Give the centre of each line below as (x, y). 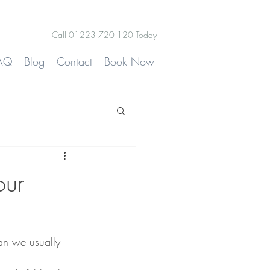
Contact (74, 61)
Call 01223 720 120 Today (104, 35)
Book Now (129, 61)
